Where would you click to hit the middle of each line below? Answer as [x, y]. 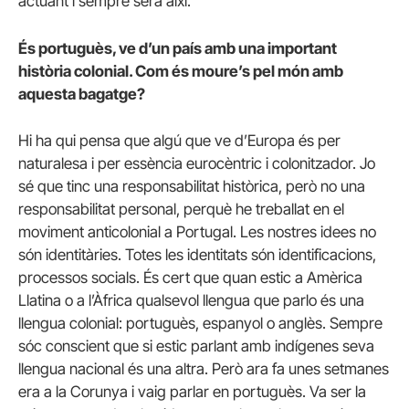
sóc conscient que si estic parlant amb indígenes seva [196, 346]
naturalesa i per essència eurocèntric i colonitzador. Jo [197, 163]
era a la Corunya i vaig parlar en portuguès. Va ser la [192, 391]
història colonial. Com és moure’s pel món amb [181, 71]
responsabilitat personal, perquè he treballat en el [181, 209]
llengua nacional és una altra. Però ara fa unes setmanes [204, 368]
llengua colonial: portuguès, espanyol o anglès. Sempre [200, 323]
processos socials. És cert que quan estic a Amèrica [190, 277]
